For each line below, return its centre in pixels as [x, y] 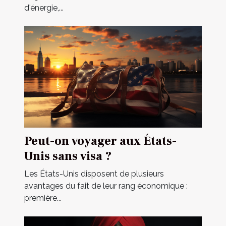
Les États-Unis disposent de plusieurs [94, 174]
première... [43, 198]
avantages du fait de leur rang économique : [106, 186]
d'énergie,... [44, 8]
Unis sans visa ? [68, 156]
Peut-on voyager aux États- [100, 141]
